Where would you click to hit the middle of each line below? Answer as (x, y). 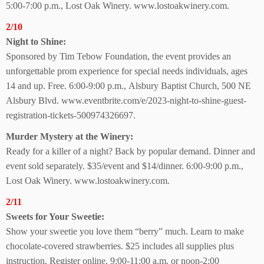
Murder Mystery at (44, 136)
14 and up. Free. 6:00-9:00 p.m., (66, 86)
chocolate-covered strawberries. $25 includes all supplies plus (120, 246)
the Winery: (109, 136)
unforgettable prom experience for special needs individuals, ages (127, 71)
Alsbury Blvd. (32, 100)
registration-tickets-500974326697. (71, 115)
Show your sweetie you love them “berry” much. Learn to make (125, 231)
